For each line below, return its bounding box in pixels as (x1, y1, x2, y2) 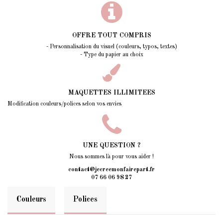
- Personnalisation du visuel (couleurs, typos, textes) (46, 44, 177, 50)
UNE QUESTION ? (82, 142, 141, 149)
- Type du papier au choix (80, 52, 143, 58)
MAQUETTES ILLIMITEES (68, 89, 155, 96)
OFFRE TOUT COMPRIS (72, 32, 151, 39)
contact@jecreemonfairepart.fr (68, 167, 155, 173)
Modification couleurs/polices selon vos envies (7, 101, 121, 107)
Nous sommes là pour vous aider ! (69, 154, 154, 160)
